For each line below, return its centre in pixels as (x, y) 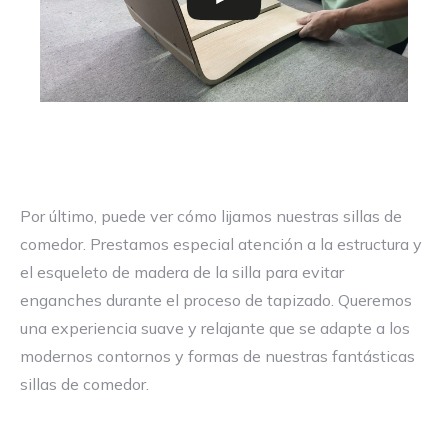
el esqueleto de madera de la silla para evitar (182, 272)
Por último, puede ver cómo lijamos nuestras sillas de (211, 216)
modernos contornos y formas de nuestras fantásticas (217, 356)
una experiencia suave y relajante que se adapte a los (215, 328)
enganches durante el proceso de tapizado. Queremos (216, 300)
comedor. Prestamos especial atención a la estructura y (221, 244)
